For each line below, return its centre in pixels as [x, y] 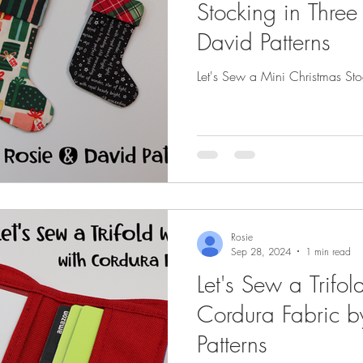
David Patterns [264, 42]
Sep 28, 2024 [261, 251]
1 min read [328, 251]
